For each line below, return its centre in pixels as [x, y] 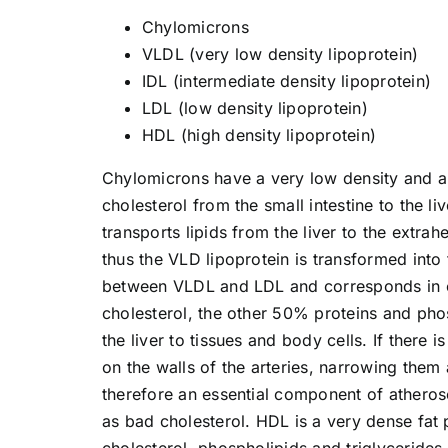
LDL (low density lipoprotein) [254, 107]
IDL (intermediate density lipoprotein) [286, 80]
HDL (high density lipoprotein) [259, 134]
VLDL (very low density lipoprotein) [280, 53]
